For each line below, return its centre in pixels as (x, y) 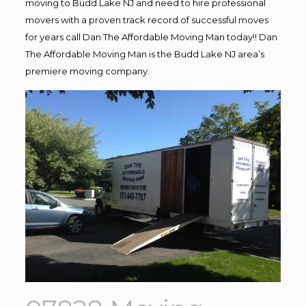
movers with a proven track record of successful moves (147, 20)
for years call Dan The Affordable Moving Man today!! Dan (151, 37)
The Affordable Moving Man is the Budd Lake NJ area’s (144, 54)
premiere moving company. (87, 71)
